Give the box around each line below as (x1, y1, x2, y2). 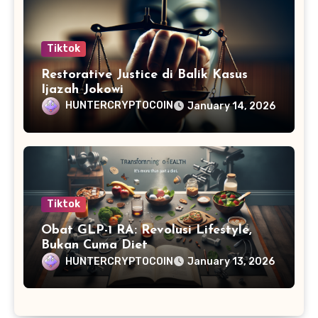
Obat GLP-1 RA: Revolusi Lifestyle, (40, 224, 252, 238)
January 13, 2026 (187, 256, 275, 268)
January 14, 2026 (187, 100, 275, 113)
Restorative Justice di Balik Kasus (40, 68, 248, 82)
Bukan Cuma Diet (40, 238, 148, 253)
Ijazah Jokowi (40, 83, 124, 97)
